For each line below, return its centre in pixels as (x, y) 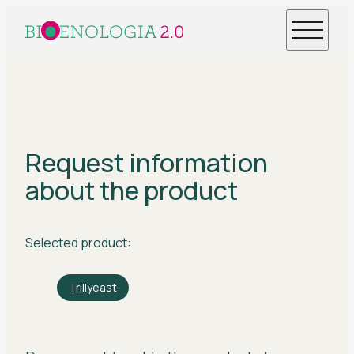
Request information (147, 163)
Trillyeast (93, 287)
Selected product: (78, 242)
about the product (132, 191)
